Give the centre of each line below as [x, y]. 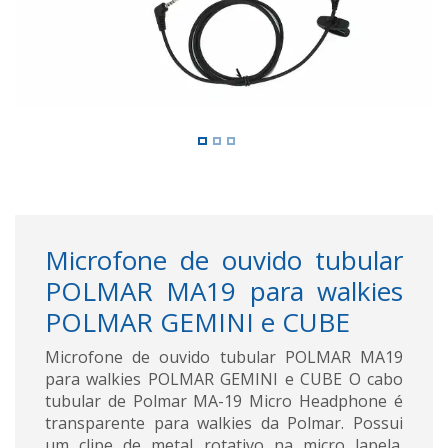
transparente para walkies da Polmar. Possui [224, 422]
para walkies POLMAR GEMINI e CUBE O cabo [224, 378]
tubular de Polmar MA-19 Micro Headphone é [224, 400]
